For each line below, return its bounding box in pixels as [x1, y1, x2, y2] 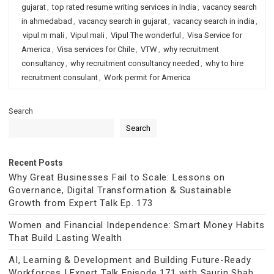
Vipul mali [70, 31, 105, 40]
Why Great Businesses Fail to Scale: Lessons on [9, 172, 225, 183]
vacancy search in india [173, 17, 254, 26]
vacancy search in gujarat [78, 17, 167, 26]
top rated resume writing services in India [52, 2, 196, 12]
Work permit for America [104, 73, 191, 82]
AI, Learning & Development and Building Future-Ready [9, 254, 251, 265]
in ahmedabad [21, 17, 72, 26]
